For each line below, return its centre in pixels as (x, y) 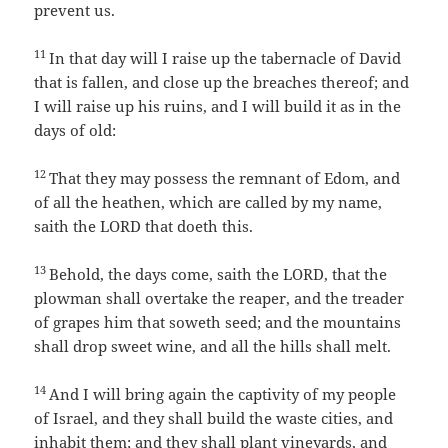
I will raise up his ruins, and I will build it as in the (218, 106)
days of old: (75, 130)
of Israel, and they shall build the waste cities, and (214, 418)
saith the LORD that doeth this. (144, 226)
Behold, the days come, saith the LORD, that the (218, 274)
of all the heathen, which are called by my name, (208, 202)
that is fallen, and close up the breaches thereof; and (222, 82)
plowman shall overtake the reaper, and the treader (219, 298)
